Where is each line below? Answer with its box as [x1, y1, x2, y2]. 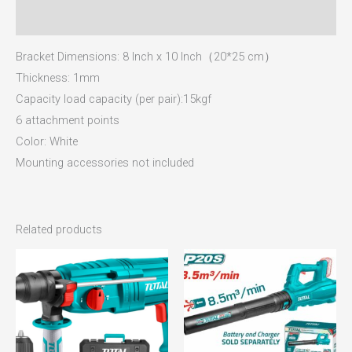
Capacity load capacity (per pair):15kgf [16, 92, 211, 107]
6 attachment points [16, 113, 119, 128]
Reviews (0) [16, 11, 79, 26]
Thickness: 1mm [16, 71, 100, 86]
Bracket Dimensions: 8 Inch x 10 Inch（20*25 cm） [16, 49, 276, 64]
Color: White [16, 134, 78, 149]
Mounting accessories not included [16, 156, 194, 170]
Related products [16, 222, 102, 237]
